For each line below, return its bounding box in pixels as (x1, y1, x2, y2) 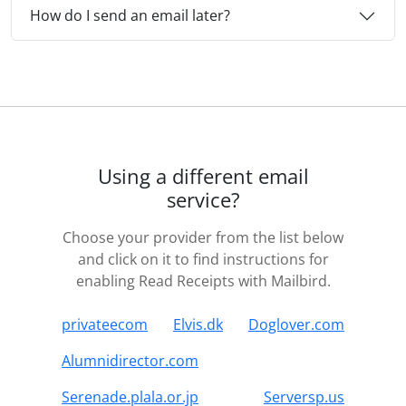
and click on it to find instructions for (77, 248, 329, 269)
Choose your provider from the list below (63, 227, 343, 247)
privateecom (62, 314, 148, 334)
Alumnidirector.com (62, 350, 198, 371)
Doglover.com (248, 314, 344, 334)
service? (166, 186, 240, 213)
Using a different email (97, 162, 309, 189)
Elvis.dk (173, 314, 223, 334)
